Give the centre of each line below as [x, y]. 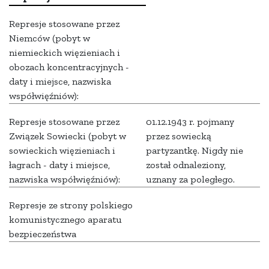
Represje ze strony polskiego [71, 205]
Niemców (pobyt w [50, 38]
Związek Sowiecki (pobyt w [68, 136]
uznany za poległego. [190, 180]
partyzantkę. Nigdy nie [195, 151]
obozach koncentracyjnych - [69, 67]
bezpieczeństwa [43, 234]
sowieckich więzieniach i [62, 151]
